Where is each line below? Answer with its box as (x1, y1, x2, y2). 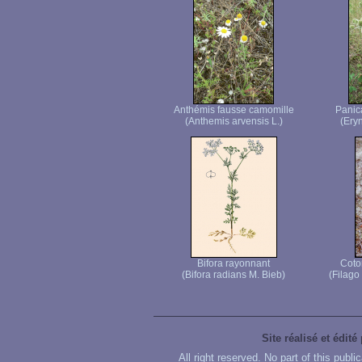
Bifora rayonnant (197, 258, 270, 269)
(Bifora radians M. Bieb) (182, 269, 285, 280)
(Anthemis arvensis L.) (184, 116, 283, 127)
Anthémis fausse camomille (173, 104, 294, 116)
